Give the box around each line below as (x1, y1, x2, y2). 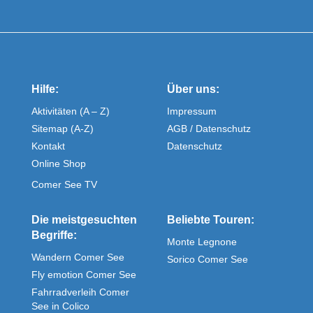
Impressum (167, 105, 217, 117)
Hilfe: (31, 82, 59, 95)
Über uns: (167, 82, 219, 95)
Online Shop (31, 157, 86, 169)
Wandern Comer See (31, 251, 124, 263)
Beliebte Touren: (167, 213, 254, 226)
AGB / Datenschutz (167, 122, 251, 134)
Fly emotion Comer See (31, 268, 136, 280)
